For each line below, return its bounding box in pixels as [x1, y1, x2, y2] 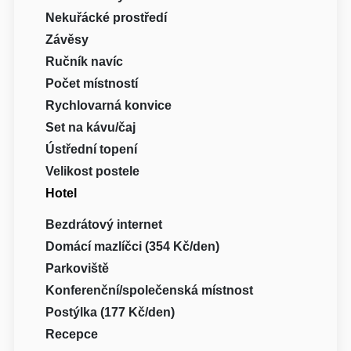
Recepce [45, 327, 99, 342]
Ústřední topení [45, 143, 138, 157]
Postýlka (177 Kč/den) [45, 306, 175, 320]
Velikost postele [45, 165, 140, 179]
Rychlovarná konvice [45, 99, 172, 113]
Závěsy [45, 33, 89, 47]
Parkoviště [45, 262, 110, 276]
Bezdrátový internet [45, 218, 163, 232]
